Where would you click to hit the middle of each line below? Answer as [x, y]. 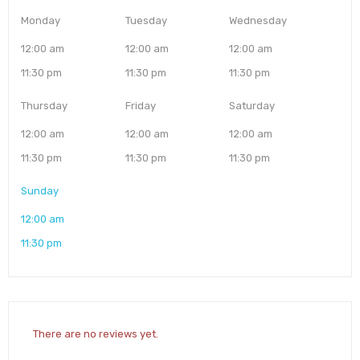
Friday [140, 105]
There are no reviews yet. [96, 333]
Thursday [44, 105]
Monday [41, 20]
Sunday [40, 190]
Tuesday [146, 20]
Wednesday [258, 20]
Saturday [252, 105]
